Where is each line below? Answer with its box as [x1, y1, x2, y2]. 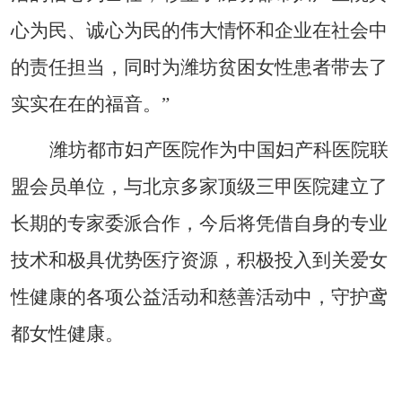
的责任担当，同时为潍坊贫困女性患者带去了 [11, 57, 388, 79]
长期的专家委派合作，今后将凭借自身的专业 [11, 213, 388, 235]
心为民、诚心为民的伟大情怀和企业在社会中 [11, 20, 388, 42]
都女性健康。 [11, 323, 124, 345]
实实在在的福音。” [11, 93, 170, 116]
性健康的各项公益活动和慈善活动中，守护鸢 [11, 286, 388, 309]
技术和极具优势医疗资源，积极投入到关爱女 [11, 249, 388, 272]
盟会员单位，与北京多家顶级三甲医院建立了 [11, 176, 388, 198]
